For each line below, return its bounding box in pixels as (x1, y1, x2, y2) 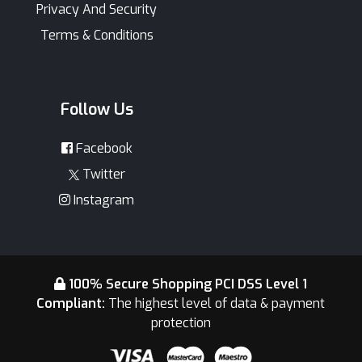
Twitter (78, 165, 125, 183)
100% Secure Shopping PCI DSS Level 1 (69, 275, 307, 293)
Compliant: (36, 294, 105, 312)
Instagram (70, 191, 134, 208)
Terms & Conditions (40, 26, 154, 44)
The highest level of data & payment (105, 294, 325, 312)
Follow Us (60, 98, 133, 120)
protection (150, 314, 211, 331)
